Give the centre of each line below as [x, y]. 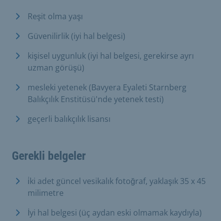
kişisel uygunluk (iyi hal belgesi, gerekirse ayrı [111, 55]
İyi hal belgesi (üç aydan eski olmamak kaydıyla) [115, 212]
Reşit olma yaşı [55, 16]
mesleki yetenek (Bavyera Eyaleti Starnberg [107, 87]
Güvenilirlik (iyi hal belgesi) [76, 36]
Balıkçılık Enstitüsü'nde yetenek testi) [96, 99]
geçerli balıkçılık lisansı [69, 119]
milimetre [46, 193]
